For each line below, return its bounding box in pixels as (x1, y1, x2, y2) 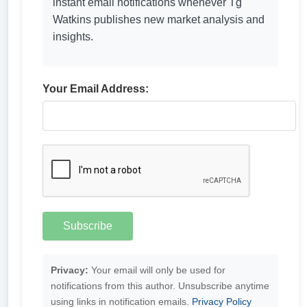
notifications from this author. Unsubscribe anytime (51, 280, 270, 291)
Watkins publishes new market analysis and (53, 14, 265, 25)
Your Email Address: (42, 83, 149, 95)
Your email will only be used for (88, 265, 226, 275)
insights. (53, 31, 94, 42)
